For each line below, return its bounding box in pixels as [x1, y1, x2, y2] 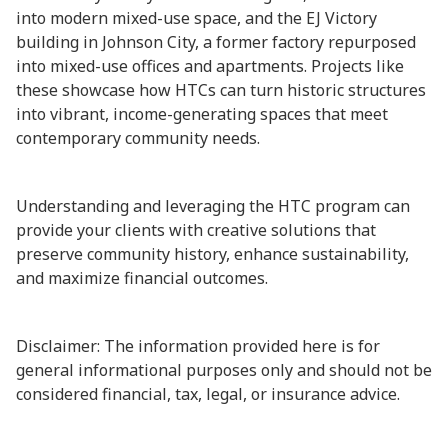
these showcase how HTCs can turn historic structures [16, 79, 426, 101]
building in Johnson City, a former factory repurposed [16, 31, 416, 53]
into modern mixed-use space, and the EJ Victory [16, 7, 377, 29]
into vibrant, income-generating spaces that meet [16, 103, 388, 125]
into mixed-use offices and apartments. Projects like [16, 55, 404, 77]
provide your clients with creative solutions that [16, 219, 376, 241]
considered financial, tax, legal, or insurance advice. [16, 383, 400, 405]
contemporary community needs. [16, 127, 260, 149]
